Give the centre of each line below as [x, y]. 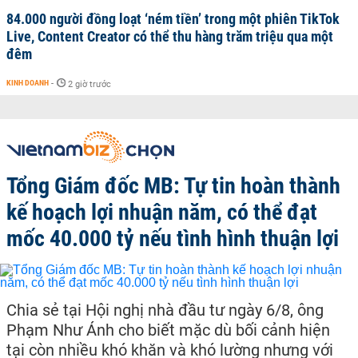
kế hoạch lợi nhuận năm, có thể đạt [162, 212]
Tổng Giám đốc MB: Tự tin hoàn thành [173, 186]
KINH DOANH [28, 83]
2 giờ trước [89, 84]
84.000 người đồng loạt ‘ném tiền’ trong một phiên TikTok [173, 19]
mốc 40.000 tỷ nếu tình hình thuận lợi [173, 239]
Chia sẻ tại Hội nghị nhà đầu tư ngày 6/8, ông [165, 310]
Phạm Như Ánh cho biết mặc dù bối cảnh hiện [168, 330]
